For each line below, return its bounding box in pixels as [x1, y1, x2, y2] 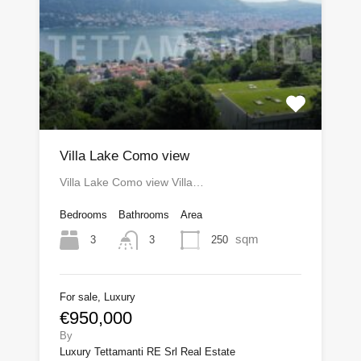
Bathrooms [118, 208, 169, 221]
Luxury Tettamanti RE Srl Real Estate [60, 345, 235, 358]
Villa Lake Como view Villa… [60, 175, 204, 189]
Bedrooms [60, 208, 107, 221]
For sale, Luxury [60, 290, 135, 303]
